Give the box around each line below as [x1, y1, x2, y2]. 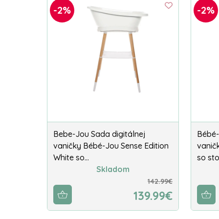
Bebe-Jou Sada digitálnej [53, 129, 146, 139]
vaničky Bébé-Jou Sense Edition [53, 141, 169, 151]
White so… [53, 153, 89, 163]
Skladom [96, 164, 130, 175]
